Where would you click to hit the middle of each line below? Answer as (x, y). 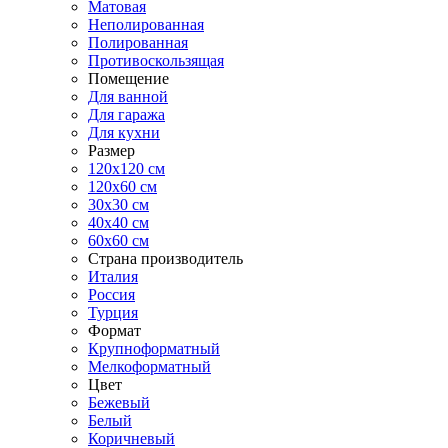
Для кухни (124, 132)
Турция (113, 312)
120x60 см (122, 186)
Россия (111, 294)
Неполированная (146, 24)
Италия (113, 276)
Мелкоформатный (149, 366)
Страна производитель (165, 258)
